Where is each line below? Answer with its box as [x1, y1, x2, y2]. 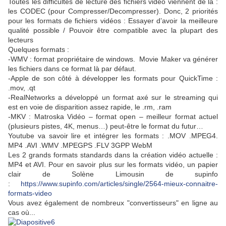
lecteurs [8, 36, 33, 44]
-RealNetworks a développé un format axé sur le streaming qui [8, 93, 218, 102]
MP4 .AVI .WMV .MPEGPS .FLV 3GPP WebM [8, 141, 152, 150]
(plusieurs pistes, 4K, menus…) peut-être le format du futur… [8, 122, 203, 131]
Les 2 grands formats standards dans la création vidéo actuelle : [8, 151, 218, 159]
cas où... [8, 208, 35, 217]
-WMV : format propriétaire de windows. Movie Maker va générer [8, 55, 218, 64]
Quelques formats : [8, 45, 69, 54]
